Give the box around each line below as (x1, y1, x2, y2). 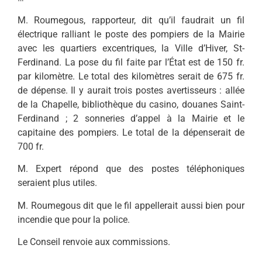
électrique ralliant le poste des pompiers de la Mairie (18, 28, 244, 40)
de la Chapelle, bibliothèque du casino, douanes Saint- (18, 98, 244, 110)
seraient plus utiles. (18, 177, 97, 189)
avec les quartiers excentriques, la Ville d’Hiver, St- (18, 42, 244, 54)
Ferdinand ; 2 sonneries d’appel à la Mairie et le (18, 112, 244, 124)
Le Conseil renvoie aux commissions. (18, 236, 170, 248)
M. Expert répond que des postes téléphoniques (18, 163, 244, 175)
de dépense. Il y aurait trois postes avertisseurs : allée (18, 84, 244, 96)
